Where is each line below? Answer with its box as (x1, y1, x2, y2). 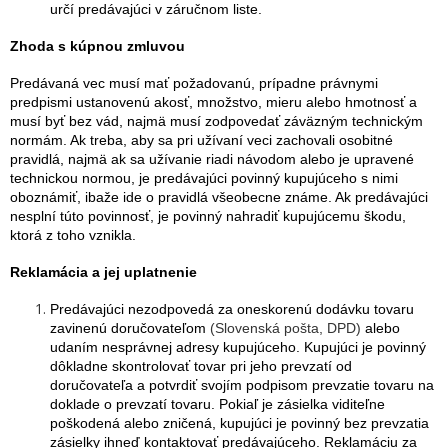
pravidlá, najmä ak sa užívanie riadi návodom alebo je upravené (10, 151, 414, 167)
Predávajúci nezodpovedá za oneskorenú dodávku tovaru (50, 301, 414, 317)
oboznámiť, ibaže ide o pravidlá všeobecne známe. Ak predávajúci (10, 189, 428, 205)
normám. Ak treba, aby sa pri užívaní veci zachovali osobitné (10, 132, 393, 148)
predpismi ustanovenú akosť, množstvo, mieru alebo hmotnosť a (10, 94, 417, 110)
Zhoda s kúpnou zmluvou (10, 38, 185, 54)
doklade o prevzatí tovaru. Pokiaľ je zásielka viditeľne (50, 396, 385, 412)
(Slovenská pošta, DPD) (210, 320, 365, 336)
